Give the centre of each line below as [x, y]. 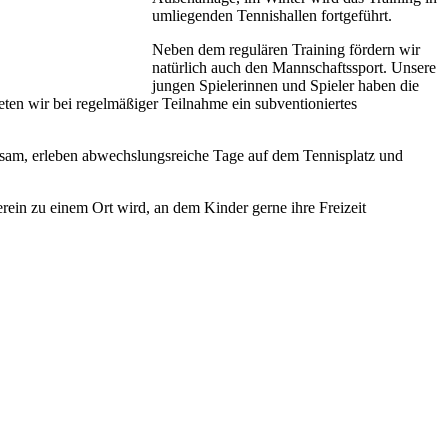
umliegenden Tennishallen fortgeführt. [272, 15]
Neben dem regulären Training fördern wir [286, 49]
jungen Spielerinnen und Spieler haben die [285, 85]
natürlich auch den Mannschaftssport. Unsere [294, 67]
